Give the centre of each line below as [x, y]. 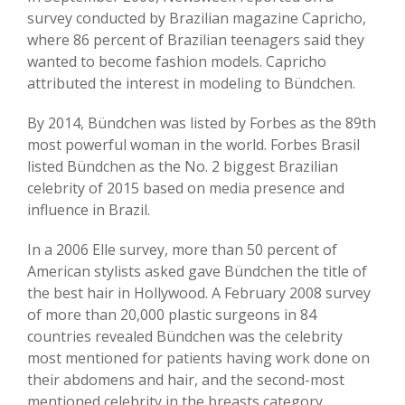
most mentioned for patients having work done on [198, 358]
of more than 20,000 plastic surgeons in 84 [172, 315]
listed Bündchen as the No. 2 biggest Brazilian [183, 167]
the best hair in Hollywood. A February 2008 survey [199, 293]
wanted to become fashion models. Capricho [177, 62]
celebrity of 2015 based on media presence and [186, 188]
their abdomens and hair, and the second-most [186, 380]
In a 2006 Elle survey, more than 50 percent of [182, 250]
